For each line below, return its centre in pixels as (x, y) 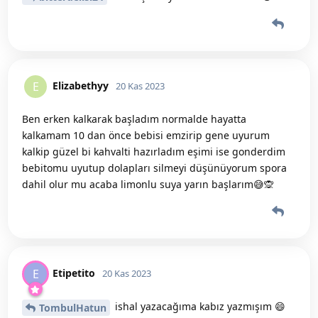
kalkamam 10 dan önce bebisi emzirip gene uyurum (146, 136)
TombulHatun (73, 308)
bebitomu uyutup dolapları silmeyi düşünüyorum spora (154, 168)
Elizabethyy (81, 86)
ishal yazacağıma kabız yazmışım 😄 (199, 307)
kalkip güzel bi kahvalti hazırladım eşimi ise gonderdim (154, 152)
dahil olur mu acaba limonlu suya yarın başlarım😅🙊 (148, 185)
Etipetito (74, 273)
